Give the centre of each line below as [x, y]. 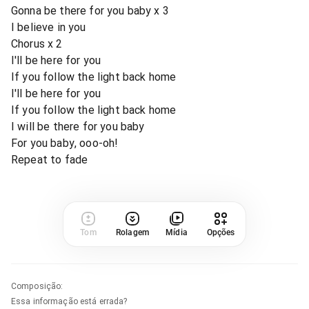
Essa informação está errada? [69, 301]
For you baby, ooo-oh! [65, 143]
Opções [221, 232]
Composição [36, 286]
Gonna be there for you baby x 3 [90, 10]
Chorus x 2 [37, 43]
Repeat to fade [50, 159]
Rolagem [132, 232]
